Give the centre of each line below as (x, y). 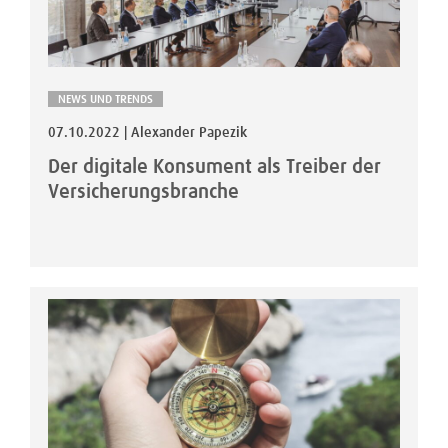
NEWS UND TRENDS (105, 99)
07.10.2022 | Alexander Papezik (147, 132)
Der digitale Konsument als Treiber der (214, 166)
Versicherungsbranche (143, 191)
